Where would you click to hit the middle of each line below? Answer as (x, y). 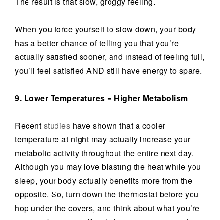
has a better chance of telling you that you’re (97, 43)
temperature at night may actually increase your (103, 139)
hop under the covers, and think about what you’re (107, 208)
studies (57, 125)
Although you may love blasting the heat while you (108, 167)
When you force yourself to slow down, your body (106, 29)
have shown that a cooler (118, 125)
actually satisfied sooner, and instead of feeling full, (110, 57)
